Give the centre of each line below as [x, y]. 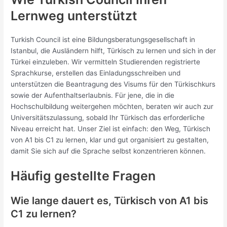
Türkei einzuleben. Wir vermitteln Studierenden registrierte [106, 62]
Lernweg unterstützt [74, 15]
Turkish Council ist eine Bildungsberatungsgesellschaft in [103, 39]
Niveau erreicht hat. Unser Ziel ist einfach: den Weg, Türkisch [111, 128]
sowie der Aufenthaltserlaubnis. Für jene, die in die [93, 95]
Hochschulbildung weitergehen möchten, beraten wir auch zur [112, 106]
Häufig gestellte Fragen [83, 176]
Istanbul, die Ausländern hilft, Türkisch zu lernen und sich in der [113, 50]
